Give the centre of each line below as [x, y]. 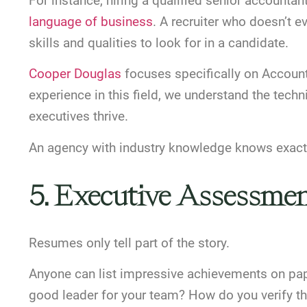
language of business [91, 21]
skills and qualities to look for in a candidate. [159, 42]
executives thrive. [78, 116]
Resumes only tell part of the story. [129, 243]
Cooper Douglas [75, 74]
